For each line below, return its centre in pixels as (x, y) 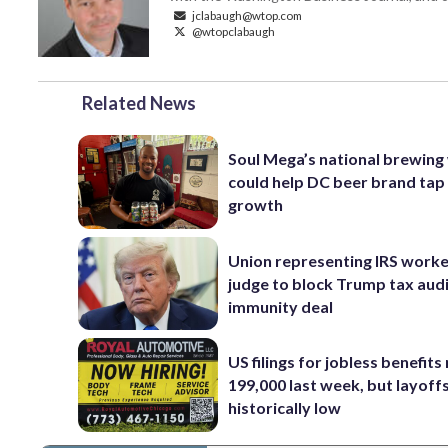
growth (256, 205)
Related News (139, 103)
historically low (285, 408)
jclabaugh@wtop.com (246, 15)
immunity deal (281, 306)
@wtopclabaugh (232, 31)
